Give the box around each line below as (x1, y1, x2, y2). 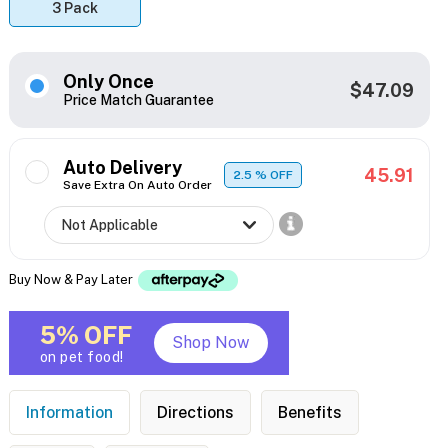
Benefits (277, 403, 342, 423)
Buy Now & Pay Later (8, 271, 136, 287)
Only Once (62, 71, 154, 93)
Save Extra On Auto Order (62, 178, 212, 193)
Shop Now (172, 333, 250, 353)
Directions (156, 403, 234, 423)
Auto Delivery (62, 157, 182, 179)
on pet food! (39, 349, 124, 366)
